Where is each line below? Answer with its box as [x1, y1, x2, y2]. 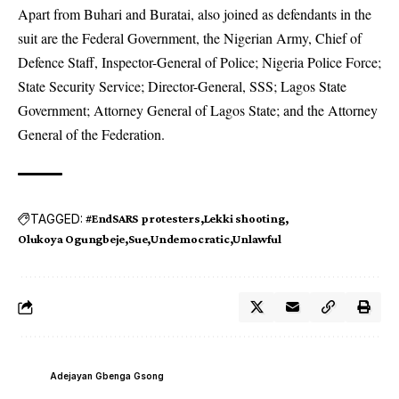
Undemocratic [151, 232, 230, 247]
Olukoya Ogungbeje [18, 232, 126, 247]
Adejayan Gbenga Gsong [50, 370, 164, 381]
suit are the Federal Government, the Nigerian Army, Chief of [18, 28, 362, 48]
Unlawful [232, 232, 281, 247]
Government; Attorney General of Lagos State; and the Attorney [18, 101, 378, 120]
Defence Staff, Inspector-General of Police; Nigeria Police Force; [18, 53, 381, 72]
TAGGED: [30, 210, 83, 226]
